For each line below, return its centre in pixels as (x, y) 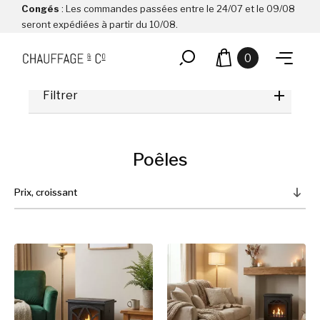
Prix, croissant (46, 192)
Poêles (160, 160)
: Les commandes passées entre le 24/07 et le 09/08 (177, 9)
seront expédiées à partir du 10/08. (100, 24)
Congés (40, 9)
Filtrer (60, 95)
